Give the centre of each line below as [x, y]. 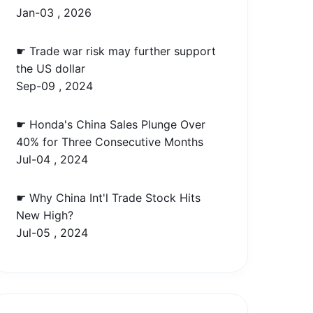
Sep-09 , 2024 [55, 86]
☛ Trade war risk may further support [116, 51]
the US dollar [51, 68]
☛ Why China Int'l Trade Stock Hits [109, 197]
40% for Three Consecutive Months [110, 141]
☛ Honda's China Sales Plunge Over [111, 124]
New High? [45, 215]
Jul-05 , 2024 [52, 232]
